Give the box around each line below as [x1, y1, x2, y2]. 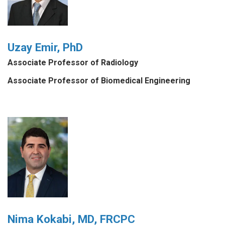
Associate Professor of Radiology [8, 57, 138, 67]
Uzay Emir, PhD [8, 41, 83, 54]
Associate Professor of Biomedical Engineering [8, 76, 190, 86]
